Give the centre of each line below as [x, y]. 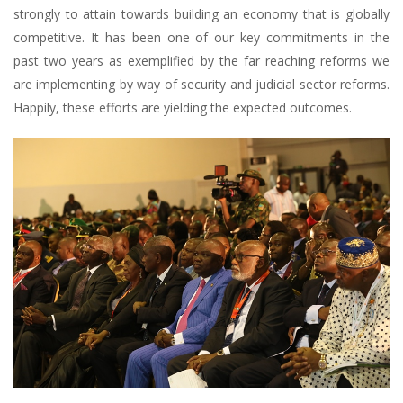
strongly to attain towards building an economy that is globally [201, 13]
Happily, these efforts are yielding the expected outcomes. [183, 107]
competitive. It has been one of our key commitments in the [201, 37]
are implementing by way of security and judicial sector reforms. [201, 84]
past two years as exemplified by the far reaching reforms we [201, 60]
